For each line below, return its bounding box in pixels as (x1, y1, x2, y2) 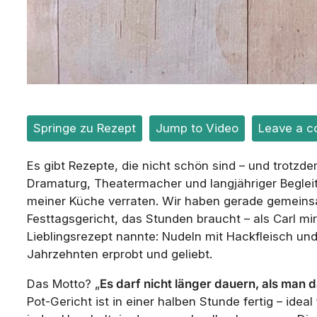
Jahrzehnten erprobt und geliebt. (27, 247, 212, 262)
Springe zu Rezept (33, 121, 136, 136)
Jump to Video (156, 121, 238, 136)
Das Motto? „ (27, 276, 100, 291)
